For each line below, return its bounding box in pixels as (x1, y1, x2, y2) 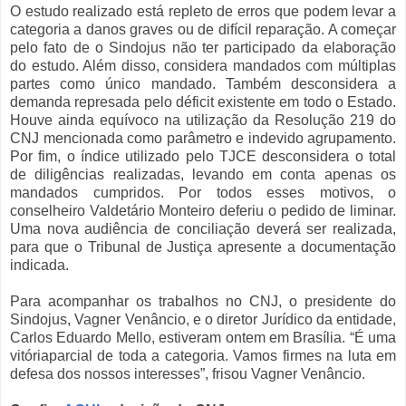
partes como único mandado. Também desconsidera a (10, 76, 396, 92)
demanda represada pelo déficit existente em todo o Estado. (10, 94, 396, 110)
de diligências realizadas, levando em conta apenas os (10, 167, 396, 182)
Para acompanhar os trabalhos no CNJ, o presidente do (10, 294, 396, 309)
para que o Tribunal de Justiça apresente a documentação (10, 239, 396, 255)
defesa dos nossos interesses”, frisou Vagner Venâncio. (10, 366, 365, 382)
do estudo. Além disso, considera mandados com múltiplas (10, 58, 396, 73)
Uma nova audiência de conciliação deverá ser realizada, (10, 221, 396, 237)
